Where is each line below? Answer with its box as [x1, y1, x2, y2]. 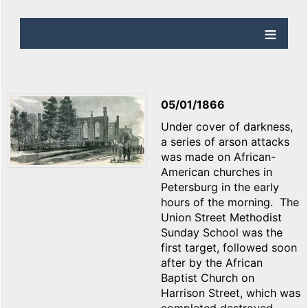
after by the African [161, 256, 263, 270]
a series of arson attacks [161, 135, 289, 149]
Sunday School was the [161, 225, 283, 240]
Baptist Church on [161, 271, 254, 285]
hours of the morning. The [161, 195, 299, 210]
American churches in [161, 165, 272, 179]
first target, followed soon [161, 241, 297, 255]
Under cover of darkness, [161, 120, 293, 134]
